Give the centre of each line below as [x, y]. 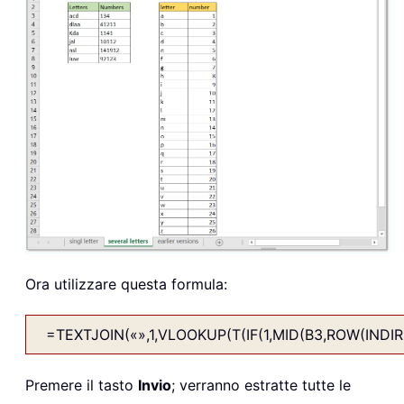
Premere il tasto [82, 385]
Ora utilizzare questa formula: [126, 284]
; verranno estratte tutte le [261, 385]
